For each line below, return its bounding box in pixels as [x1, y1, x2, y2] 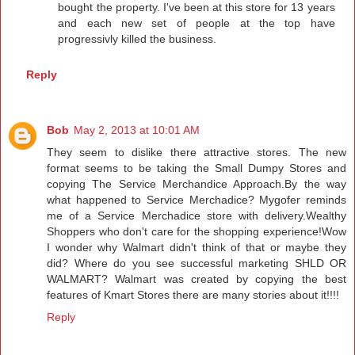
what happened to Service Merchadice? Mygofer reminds [47, 193, 346, 207]
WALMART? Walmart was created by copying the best [47, 273, 346, 286]
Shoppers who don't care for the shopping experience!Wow [47, 225, 346, 239]
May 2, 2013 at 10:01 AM [74, 124, 200, 137]
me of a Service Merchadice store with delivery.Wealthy [47, 209, 346, 223]
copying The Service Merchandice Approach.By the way [47, 177, 346, 191]
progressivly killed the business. [58, 32, 217, 46]
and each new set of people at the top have [58, 17, 335, 30]
